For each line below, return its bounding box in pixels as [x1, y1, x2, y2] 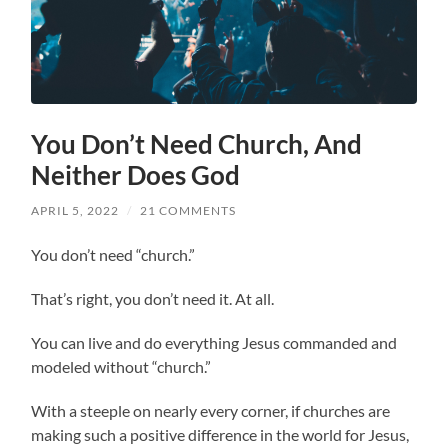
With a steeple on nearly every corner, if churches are [31, 400, 391, 420]
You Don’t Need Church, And [31, 127, 363, 160]
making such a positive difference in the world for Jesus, [31, 424, 410, 444]
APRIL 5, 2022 [31, 202, 120, 218]
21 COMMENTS [140, 202, 237, 218]
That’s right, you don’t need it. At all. [31, 288, 275, 308]
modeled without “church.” [31, 356, 212, 376]
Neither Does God [31, 158, 241, 191]
